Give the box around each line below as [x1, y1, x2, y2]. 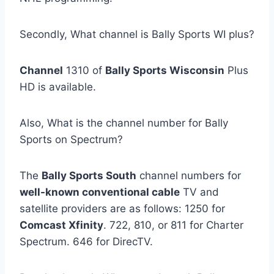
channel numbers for [136, 169, 241, 182]
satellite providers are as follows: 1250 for [20, 202, 225, 215]
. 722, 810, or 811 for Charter [103, 218, 243, 231]
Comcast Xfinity [20, 218, 103, 231]
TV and [180, 185, 219, 198]
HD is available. [20, 80, 96, 93]
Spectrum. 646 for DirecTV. [20, 235, 153, 248]
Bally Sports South [42, 169, 136, 182]
